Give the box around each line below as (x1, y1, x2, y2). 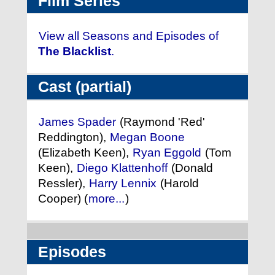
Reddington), (38, 131, 109, 144)
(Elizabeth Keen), (38, 146, 132, 160)
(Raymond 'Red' (117, 115, 205, 129)
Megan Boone (110, 131, 185, 144)
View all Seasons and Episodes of (39, 29, 219, 43)
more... (88, 192, 125, 206)
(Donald (168, 161, 213, 175)
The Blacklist (38, 45, 111, 58)
